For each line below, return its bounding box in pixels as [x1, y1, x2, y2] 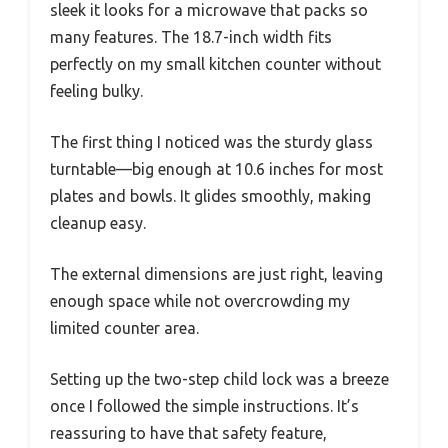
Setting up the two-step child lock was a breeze [50, 369, 389, 388]
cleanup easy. [50, 213, 146, 232]
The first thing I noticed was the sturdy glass [50, 132, 373, 151]
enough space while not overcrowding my [50, 291, 350, 310]
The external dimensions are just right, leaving [50, 264, 383, 283]
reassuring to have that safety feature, [50, 423, 327, 442]
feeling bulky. [50, 81, 143, 100]
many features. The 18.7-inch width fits [50, 27, 332, 46]
